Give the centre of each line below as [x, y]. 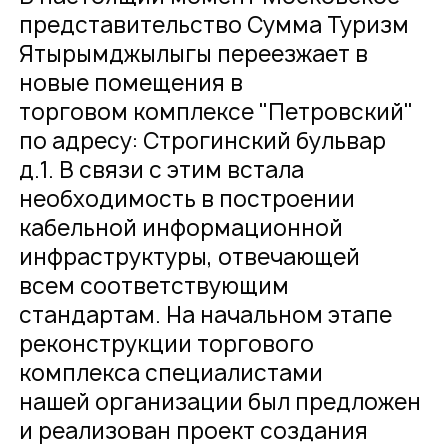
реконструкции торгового [167, 344]
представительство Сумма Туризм [214, 25]
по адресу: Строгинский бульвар [203, 141]
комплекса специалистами [171, 373]
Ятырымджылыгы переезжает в [194, 54]
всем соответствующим [154, 286]
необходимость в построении [187, 199]
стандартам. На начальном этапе [206, 315]
